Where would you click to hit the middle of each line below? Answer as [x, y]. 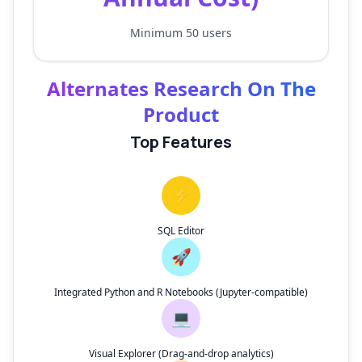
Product [181, 114]
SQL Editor [181, 231]
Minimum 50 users [181, 33]
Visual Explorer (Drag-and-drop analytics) [181, 354]
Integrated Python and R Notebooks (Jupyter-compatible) [181, 292]
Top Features [181, 142]
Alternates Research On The [181, 88]
